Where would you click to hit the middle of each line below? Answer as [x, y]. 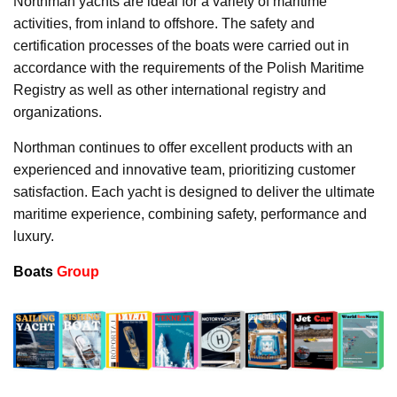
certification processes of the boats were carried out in [181, 45]
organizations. [58, 112]
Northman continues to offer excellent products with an [183, 147]
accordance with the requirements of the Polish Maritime [189, 67]
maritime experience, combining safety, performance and [190, 214]
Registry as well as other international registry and [170, 90]
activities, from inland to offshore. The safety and [164, 23]
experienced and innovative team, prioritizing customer [184, 169]
